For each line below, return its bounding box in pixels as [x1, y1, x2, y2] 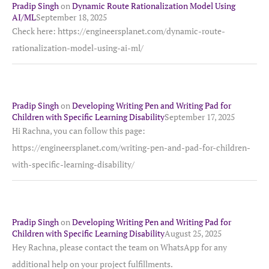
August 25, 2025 [165, 228, 222, 239]
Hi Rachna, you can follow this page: [12, 125, 145, 136]
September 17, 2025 [165, 111, 235, 122]
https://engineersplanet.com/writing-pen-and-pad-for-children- [12, 142, 250, 153]
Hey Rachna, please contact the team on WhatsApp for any [12, 241, 227, 253]
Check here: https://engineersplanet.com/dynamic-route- [12, 25, 225, 37]
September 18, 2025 [36, 11, 107, 23]
